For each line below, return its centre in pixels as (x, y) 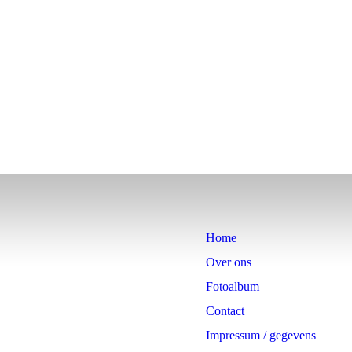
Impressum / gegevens (261, 335)
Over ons (229, 262)
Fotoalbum (233, 286)
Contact (225, 311)
